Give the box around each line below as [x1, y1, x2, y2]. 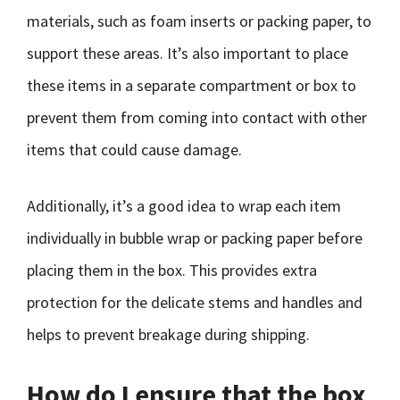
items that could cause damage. [27, 139, 242, 160]
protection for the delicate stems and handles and [27, 292, 362, 312]
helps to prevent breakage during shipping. [27, 324, 310, 345]
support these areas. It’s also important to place [27, 43, 348, 63]
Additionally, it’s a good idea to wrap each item [27, 196, 341, 216]
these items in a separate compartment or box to [27, 75, 356, 96]
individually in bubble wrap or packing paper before [27, 228, 362, 248]
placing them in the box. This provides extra [27, 260, 317, 280]
